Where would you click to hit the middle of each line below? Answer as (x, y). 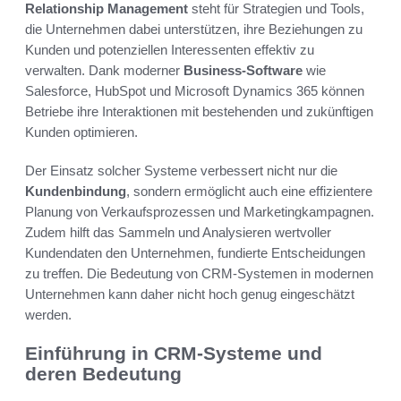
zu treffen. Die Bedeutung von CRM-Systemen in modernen (199, 274)
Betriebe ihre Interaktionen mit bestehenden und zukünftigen (199, 112)
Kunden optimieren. (81, 132)
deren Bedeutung (103, 374)
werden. (48, 315)
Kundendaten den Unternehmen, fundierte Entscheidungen (195, 253)
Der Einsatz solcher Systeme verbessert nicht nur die (181, 171)
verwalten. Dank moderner (104, 71)
